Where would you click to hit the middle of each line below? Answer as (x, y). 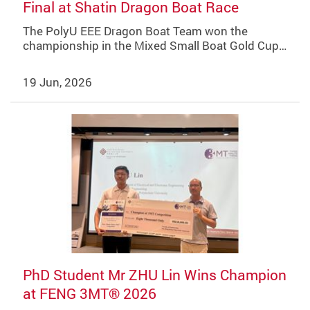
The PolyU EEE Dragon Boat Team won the (135, 31)
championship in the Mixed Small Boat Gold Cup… (154, 46)
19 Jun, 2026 (57, 82)
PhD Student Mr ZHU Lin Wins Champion (154, 274)
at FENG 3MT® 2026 (89, 293)
